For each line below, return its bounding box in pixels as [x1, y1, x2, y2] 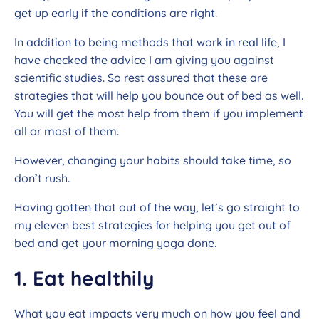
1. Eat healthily [14, 266, 159, 291]
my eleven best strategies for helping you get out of [14, 218, 291, 233]
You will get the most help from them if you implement [14, 106, 303, 121]
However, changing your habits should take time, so [14, 153, 291, 168]
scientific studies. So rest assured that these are [14, 70, 268, 85]
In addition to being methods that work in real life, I [14, 35, 286, 50]
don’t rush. [14, 171, 78, 186]
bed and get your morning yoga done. [14, 236, 219, 251]
